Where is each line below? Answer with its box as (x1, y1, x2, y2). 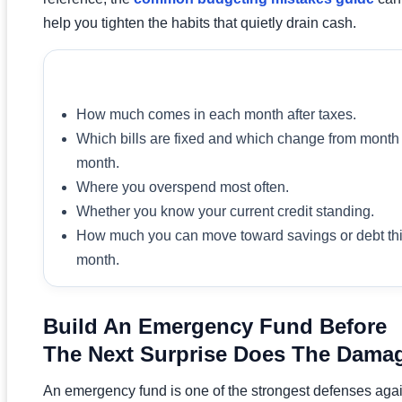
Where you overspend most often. (76, 179, 289, 195)
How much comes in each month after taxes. (76, 106, 356, 122)
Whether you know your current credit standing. (76, 203, 374, 219)
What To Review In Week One (58, 69, 310, 90)
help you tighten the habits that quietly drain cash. (43, 14, 356, 31)
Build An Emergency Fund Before (43, 313, 387, 338)
